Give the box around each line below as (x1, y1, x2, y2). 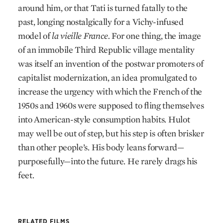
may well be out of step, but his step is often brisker (17, 127, 204, 139)
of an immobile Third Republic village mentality (17, 44, 195, 55)
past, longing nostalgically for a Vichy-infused (17, 16, 184, 27)
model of (17, 30, 50, 41)
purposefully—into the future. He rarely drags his (17, 155, 198, 167)
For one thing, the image (111, 30, 201, 41)
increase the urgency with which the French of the (17, 86, 203, 97)
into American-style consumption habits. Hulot (17, 113, 190, 125)
